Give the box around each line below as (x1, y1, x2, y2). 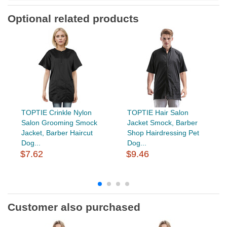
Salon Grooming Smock (21, 119, 97, 127)
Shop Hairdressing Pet (127, 129, 199, 137)
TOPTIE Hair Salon (127, 108, 188, 117)
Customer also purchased (8, 201, 140, 213)
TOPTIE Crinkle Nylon (21, 108, 92, 117)
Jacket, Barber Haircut (21, 129, 93, 137)
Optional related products (8, 13, 139, 25)
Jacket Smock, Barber (127, 119, 198, 127)
